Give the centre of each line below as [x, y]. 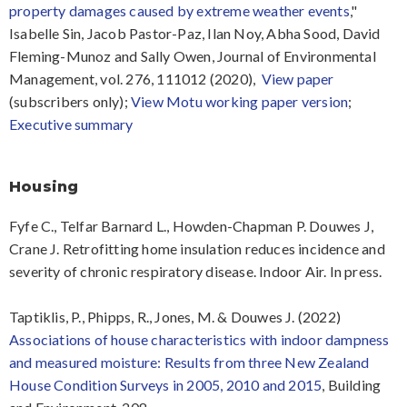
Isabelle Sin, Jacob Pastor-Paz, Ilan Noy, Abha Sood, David [195, 34]
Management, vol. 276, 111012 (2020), [135, 79]
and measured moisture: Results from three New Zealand [189, 362]
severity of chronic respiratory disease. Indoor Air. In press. [196, 271]
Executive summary [71, 124]
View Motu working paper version [240, 102]
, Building [352, 384]
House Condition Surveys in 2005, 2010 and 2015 [166, 384]
